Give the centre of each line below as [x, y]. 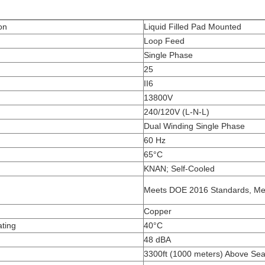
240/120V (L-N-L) [177, 112]
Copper [158, 211]
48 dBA [157, 239]
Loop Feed [164, 41]
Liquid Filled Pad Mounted [193, 26]
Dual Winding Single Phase [194, 126]
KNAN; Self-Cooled [179, 168]
